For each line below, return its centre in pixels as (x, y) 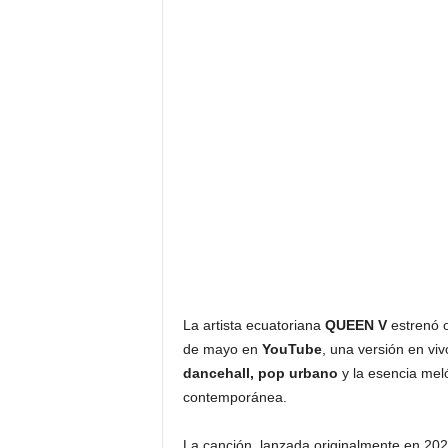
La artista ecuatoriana (253, 325)
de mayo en (222, 349)
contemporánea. (234, 397)
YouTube (291, 349)
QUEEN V (355, 325)
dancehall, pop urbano (260, 373)
